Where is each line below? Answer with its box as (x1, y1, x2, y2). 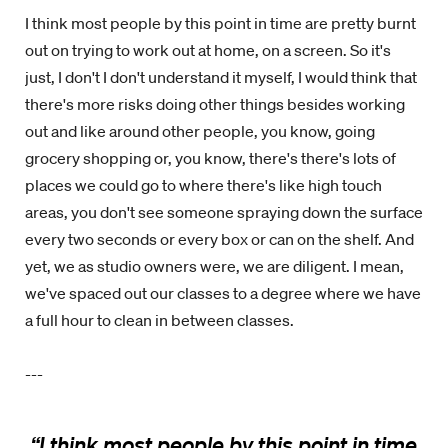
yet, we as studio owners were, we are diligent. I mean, (25, 256, 404, 276)
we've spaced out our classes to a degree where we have (25, 283, 421, 303)
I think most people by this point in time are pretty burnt (25, 13, 416, 33)
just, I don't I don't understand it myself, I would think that (25, 67, 417, 87)
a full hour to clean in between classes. (25, 310, 294, 330)
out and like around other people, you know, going (25, 121, 375, 141)
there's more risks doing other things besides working (25, 94, 405, 114)
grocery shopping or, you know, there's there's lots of (25, 148, 396, 168)
